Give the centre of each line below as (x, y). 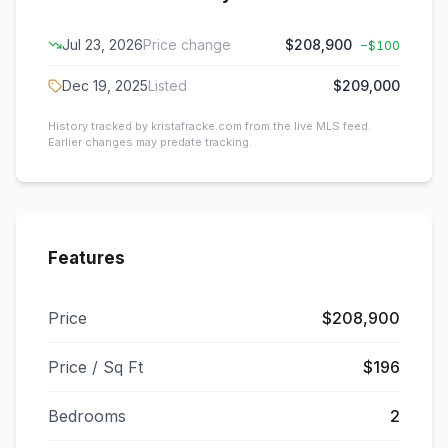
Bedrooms (87, 416)
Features (86, 258)
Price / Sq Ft (95, 367)
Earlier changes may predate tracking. (150, 142)
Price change (187, 44)
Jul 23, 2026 (102, 44)
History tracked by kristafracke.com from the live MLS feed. (209, 126)
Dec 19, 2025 (105, 85)
